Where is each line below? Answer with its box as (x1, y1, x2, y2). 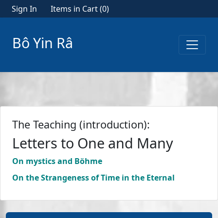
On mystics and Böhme (12, 156, 102, 166)
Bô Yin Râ (12, 33, 73, 52)
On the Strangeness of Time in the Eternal (12, 172, 175, 183)
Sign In (12, 3, 37, 14)
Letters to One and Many (12, 133, 173, 152)
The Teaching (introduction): (12, 117, 150, 131)
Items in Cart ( (51, 3, 102, 14)
